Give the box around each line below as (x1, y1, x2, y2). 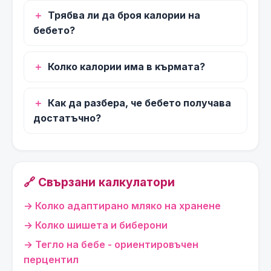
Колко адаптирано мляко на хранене (35, 199, 221, 212)
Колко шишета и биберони (35, 218, 168, 231)
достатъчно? (33, 111, 101, 124)
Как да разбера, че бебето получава (48, 96, 231, 109)
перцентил (24, 253, 79, 266)
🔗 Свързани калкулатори (24, 174, 175, 189)
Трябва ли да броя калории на (48, 8, 200, 21)
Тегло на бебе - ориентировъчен (35, 238, 198, 250)
